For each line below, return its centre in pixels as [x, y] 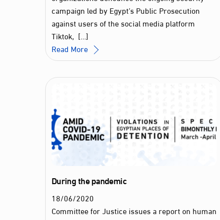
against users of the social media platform [123, 23]
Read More [69, 48]
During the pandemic [89, 180]
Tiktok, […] [70, 35]
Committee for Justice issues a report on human [134, 211]
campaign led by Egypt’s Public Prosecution [125, 10]
